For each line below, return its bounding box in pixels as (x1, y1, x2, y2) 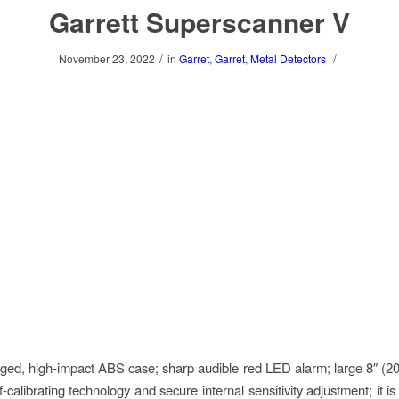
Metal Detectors (249, 51, 326, 66)
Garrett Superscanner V (49, 3, 350, 41)
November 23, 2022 (58, 51, 155, 66)
